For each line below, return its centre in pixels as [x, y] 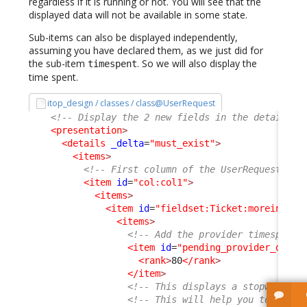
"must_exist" [182, 143]
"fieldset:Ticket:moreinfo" [226, 208]
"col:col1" [160, 182]
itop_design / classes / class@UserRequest [132, 103]
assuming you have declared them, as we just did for [146, 51]
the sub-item [58, 64]
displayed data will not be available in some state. [138, 15]
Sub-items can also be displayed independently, [133, 38]
